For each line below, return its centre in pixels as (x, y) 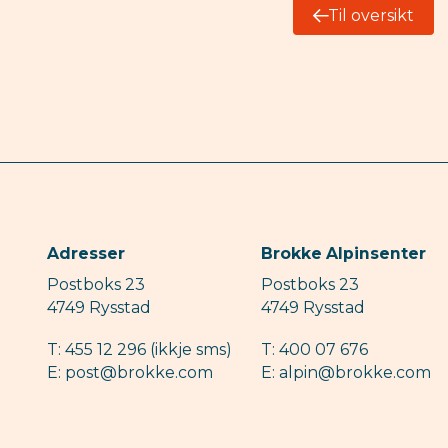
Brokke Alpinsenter (343, 253)
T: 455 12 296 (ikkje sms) (140, 350)
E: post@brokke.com (130, 373)
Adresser (86, 253)
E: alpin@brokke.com (345, 373)
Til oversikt (371, 16)
